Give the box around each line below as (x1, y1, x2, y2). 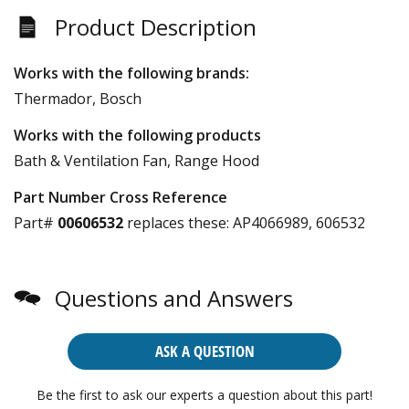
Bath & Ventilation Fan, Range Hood (14, 150, 259, 171)
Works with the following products (14, 124, 261, 145)
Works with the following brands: (14, 62, 249, 83)
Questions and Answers (55, 282, 293, 313)
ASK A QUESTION (154, 340, 255, 362)
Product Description (55, 11, 257, 42)
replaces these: (123, 212, 229, 233)
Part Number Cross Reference (14, 186, 227, 207)
